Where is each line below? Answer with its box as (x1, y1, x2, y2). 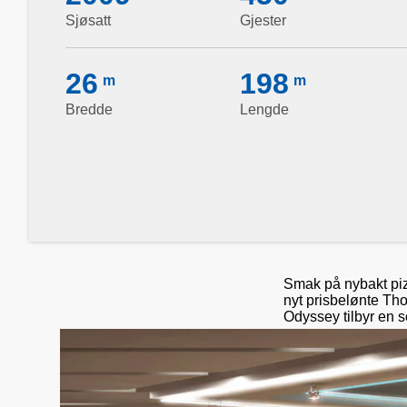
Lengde (240, 101, 289, 117)
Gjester (240, 12, 286, 28)
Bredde (65, 101, 113, 117)
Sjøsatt (65, 12, 111, 28)
